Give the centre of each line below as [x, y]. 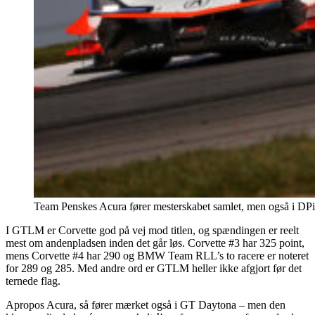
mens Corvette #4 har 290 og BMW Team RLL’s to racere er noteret [157, 255]
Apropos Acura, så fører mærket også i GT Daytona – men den [146, 304]
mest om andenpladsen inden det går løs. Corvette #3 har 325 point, [155, 243]
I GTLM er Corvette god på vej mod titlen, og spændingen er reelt [152, 230]
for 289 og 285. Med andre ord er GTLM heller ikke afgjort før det [154, 268]
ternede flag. [33, 281]
